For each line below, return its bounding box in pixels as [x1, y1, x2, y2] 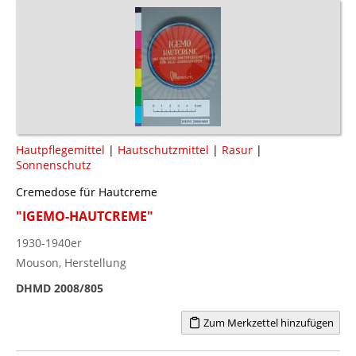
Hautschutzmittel [118, 141, 209, 157]
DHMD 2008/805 [16, 280, 103, 296]
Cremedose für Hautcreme [16, 184, 157, 199]
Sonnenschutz [16, 157, 91, 172]
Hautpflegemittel [16, 141, 105, 157]
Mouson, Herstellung [16, 254, 126, 270]
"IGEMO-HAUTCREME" [16, 207, 153, 225]
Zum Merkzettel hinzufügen [200, 315, 334, 330]
